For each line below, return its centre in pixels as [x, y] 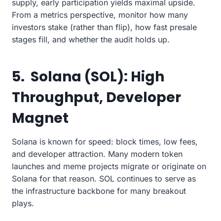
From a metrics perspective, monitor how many [100, 15]
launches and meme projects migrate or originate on [109, 166]
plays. [23, 203]
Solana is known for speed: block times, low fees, [105, 141]
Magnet [40, 118]
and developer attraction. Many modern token [97, 154]
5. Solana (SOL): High [88, 76]
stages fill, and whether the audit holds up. [91, 39]
